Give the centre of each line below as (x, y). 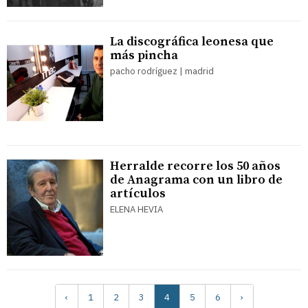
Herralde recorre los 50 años (195, 166)
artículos (138, 193)
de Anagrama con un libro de (196, 179)
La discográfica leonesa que (192, 41)
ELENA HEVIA (136, 209)
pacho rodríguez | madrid (162, 71)
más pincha (144, 55)
